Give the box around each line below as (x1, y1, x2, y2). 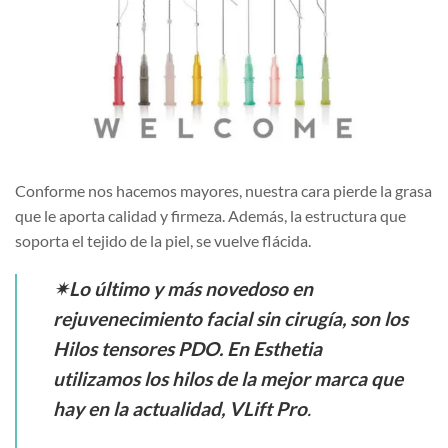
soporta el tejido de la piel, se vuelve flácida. (15, 230, 311, 250)
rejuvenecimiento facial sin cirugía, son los (53, 306, 408, 330)
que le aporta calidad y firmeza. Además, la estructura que (15, 205, 406, 225)
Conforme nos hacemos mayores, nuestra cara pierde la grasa (15, 180, 432, 200)
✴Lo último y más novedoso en (53, 276, 313, 300)
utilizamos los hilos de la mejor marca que (53, 366, 403, 390)
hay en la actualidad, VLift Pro (53, 396, 307, 420)
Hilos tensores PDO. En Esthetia (53, 336, 322, 360)
